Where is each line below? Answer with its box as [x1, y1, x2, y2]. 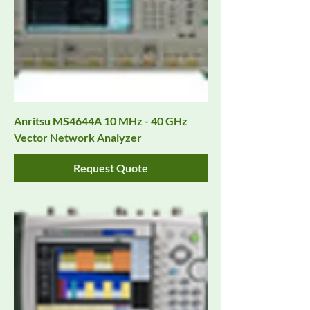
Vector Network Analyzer [14, 131, 142, 145]
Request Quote [73, 161, 148, 175]
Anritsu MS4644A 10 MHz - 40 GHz [14, 114, 188, 128]
